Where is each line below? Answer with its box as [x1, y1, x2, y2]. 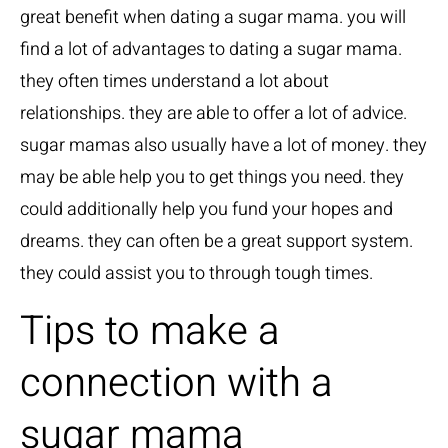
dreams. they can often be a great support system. [20, 228, 413, 255]
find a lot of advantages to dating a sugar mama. [20, 36, 402, 63]
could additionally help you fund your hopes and [20, 196, 393, 223]
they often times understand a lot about [20, 68, 329, 95]
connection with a [20, 354, 333, 413]
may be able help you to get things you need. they [20, 164, 404, 191]
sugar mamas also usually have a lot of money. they [20, 132, 427, 159]
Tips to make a [20, 302, 280, 361]
